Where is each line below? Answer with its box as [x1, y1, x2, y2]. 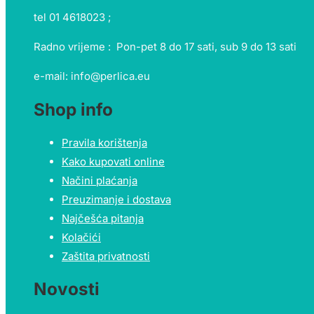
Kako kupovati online [62, 154, 165, 168]
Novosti [34, 278, 100, 299]
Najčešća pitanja [62, 211, 144, 225]
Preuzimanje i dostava [62, 192, 171, 206]
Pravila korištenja [62, 135, 147, 149]
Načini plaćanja [62, 173, 137, 187]
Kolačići [62, 230, 101, 244]
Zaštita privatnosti [62, 249, 150, 263]
